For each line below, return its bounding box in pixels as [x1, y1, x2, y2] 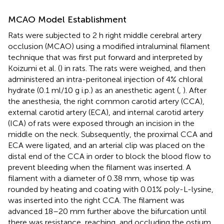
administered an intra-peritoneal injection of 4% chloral [8, 74, 203, 84]
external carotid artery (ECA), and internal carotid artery [8, 107, 203, 117]
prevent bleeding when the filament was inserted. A [8, 162, 191, 172]
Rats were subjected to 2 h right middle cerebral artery [8, 30, 201, 40]
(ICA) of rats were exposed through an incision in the [8, 118, 194, 128]
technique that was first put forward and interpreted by [8, 52, 202, 62]
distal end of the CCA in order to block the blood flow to [8, 151, 211, 161]
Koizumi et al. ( [8, 63, 60, 73]
